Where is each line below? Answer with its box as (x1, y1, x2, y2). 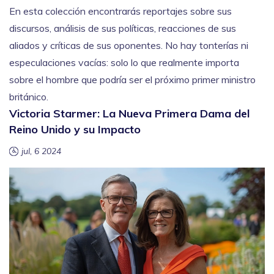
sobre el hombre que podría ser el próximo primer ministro (9, 73, 256, 86)
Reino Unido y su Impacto (9, 122, 141, 136)
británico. (9, 91, 48, 103)
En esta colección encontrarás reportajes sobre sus (9, 5, 232, 17)
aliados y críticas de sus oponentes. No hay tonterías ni (9, 39, 248, 51)
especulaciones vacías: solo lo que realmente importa (9, 56, 239, 68)
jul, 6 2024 (21, 146, 61, 157)
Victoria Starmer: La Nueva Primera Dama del (9, 106, 250, 120)
